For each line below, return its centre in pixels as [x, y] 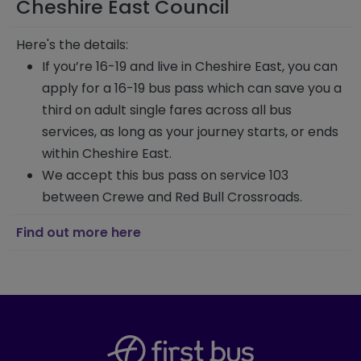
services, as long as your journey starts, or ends [190, 132]
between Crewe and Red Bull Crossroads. [174, 197]
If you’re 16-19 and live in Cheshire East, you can [190, 66]
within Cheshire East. [108, 154]
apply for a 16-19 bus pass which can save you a [192, 88]
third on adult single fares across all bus [167, 110]
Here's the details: [74, 45]
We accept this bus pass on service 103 [165, 175]
